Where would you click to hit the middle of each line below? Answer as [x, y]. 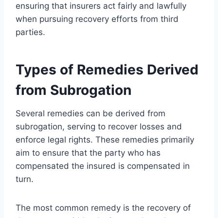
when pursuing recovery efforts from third [97, 19]
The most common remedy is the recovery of [103, 208]
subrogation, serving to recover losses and [99, 126]
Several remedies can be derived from [91, 113]
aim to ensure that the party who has [88, 153]
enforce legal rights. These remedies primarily [105, 139]
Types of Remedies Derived [107, 69]
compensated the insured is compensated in [103, 166]
